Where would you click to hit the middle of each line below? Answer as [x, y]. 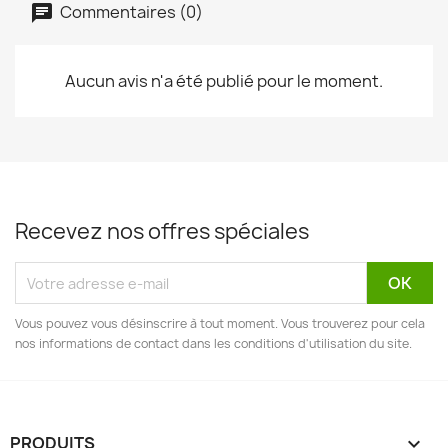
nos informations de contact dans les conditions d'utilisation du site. [213, 343]
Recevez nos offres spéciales [162, 231]
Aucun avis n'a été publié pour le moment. [224, 81]
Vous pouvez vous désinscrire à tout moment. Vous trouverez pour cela [220, 323]
